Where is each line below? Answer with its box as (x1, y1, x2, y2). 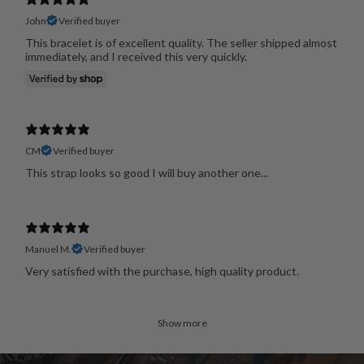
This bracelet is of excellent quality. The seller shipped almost (24, 35, 337, 50)
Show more (157, 316, 207, 329)
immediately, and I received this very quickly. (24, 49, 247, 63)
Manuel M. (24, 242, 71, 255)
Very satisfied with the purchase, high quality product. (24, 263, 299, 278)
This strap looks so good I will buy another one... (24, 165, 268, 180)
